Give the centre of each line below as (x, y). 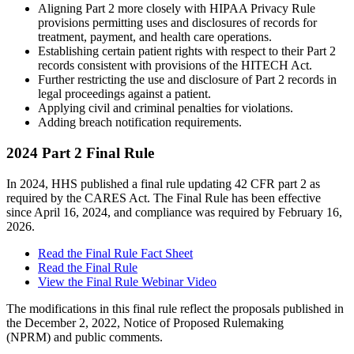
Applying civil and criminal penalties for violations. (166, 108)
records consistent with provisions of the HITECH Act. (175, 66)
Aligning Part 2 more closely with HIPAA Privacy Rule (177, 9)
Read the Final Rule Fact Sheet (115, 253)
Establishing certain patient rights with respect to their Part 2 (187, 51)
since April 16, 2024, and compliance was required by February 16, (174, 212)
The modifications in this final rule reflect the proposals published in (175, 308)
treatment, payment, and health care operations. (155, 37)
